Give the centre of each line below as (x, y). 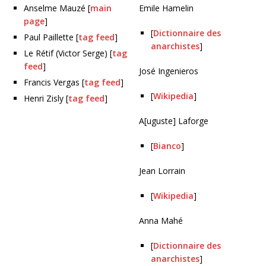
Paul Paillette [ (51, 37)
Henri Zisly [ (46, 98)
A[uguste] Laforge (174, 121)
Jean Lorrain (162, 171)
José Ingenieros (169, 71)
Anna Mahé (161, 221)
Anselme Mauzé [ (57, 8)
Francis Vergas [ (54, 82)
